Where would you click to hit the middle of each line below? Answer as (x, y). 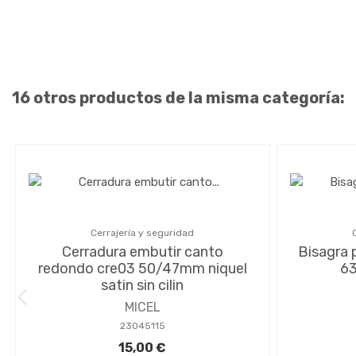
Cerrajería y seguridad (143, 232)
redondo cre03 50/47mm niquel (142, 268)
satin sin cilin (143, 285)
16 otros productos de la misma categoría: (178, 97)
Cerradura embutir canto (142, 252)
